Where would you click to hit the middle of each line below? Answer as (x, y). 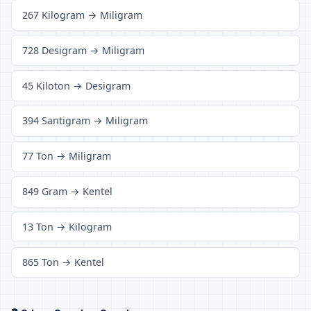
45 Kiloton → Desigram (77, 85)
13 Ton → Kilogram (67, 227)
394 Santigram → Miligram (85, 121)
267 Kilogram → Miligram (83, 15)
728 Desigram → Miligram (84, 50)
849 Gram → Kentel (68, 192)
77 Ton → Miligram (67, 156)
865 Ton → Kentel (64, 262)
